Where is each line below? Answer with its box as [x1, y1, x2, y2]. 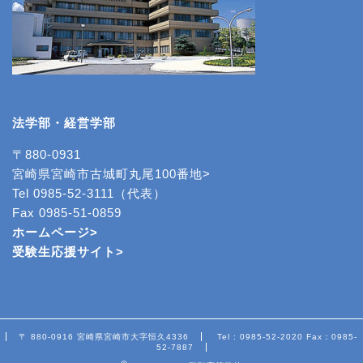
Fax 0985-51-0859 [12, 205, 122, 220]
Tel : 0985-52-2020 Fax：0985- [217, 331, 357, 341]
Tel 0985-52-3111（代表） [12, 186, 166, 200]
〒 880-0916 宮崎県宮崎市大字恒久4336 [19, 331, 189, 341]
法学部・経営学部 [12, 115, 116, 130]
